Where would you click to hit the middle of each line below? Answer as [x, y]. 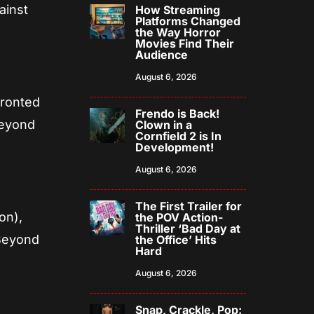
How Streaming [178, 10]
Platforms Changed [188, 21]
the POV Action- [179, 218]
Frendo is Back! [178, 114]
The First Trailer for [189, 206]
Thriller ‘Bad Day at [188, 229]
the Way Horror [178, 33]
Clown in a [164, 125]
